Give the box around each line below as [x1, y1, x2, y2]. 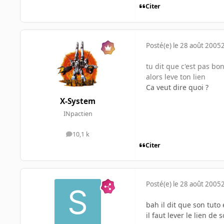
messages [77, 132, 106, 141]
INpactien [63, 109, 92, 118]
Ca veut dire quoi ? [146, 82, 208, 92]
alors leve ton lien [146, 71, 205, 81]
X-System [60, 96, 95, 107]
